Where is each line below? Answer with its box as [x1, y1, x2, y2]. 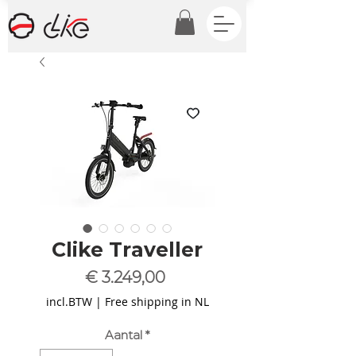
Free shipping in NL [104, 294, 209, 310]
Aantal [105, 327, 142, 343]
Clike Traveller [52, 238, 203, 262]
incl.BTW [45, 294, 95, 310]
